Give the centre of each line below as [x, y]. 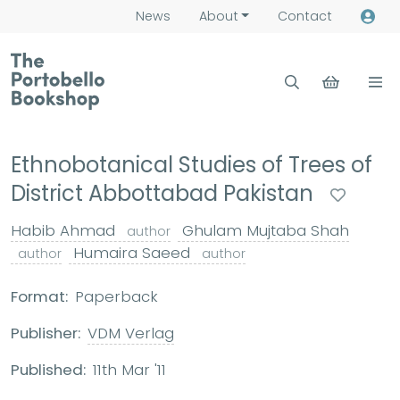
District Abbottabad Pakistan [165, 194]
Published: [48, 370]
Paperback [117, 296]
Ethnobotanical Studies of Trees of [192, 165]
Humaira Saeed [132, 253]
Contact [304, 16]
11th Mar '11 [129, 370]
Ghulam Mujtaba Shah [263, 230]
